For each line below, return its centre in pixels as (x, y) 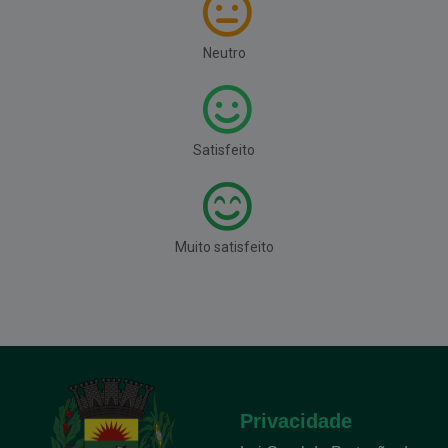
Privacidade (296, 420)
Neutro (224, 52)
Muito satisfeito (224, 246)
